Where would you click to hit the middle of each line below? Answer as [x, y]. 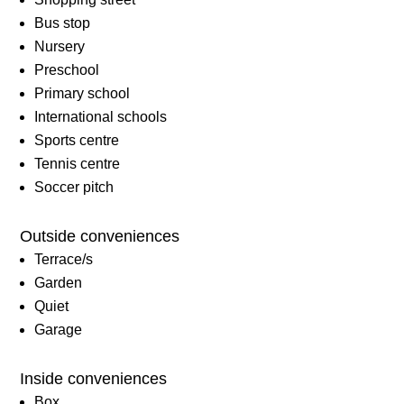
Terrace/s [64, 260]
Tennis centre [78, 164]
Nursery [60, 47]
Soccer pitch [74, 188]
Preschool [67, 70]
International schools [101, 117]
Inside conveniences [94, 379]
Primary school [83, 94]
